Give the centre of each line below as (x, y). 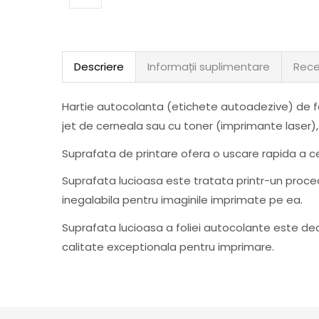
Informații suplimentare (209, 67)
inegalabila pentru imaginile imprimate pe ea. (182, 200)
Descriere (99, 67)
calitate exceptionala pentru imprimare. (168, 246)
